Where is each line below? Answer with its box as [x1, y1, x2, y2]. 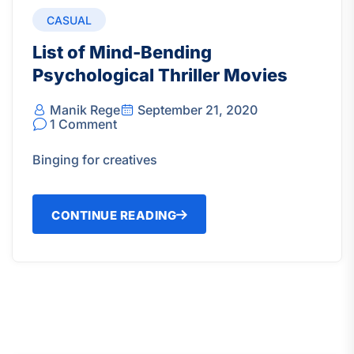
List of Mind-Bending [32, 41, 212, 62]
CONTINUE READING [51, 207, 176, 223]
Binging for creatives [32, 151, 157, 168]
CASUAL [47, 13, 92, 27]
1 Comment [50, 115, 117, 132]
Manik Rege [50, 101, 120, 118]
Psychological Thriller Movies [32, 64, 288, 85]
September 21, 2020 [137, 101, 258, 118]
